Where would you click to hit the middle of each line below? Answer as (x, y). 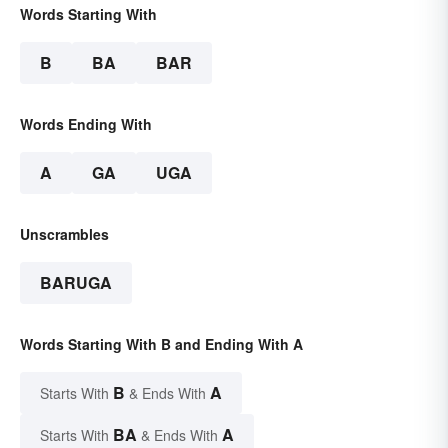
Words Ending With (86, 124)
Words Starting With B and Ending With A (161, 344)
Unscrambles (64, 234)
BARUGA (76, 283)
